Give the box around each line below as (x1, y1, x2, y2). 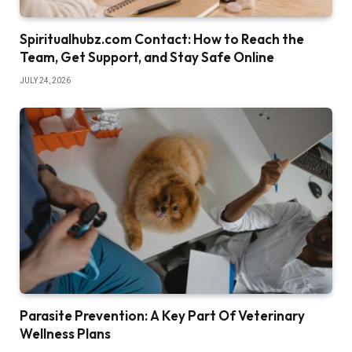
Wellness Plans (20, 325, 111, 343)
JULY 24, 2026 (20, 76, 71, 86)
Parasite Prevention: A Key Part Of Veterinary (20, 307, 305, 324)
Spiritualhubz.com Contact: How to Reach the (20, 31, 304, 48)
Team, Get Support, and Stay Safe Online (20, 49, 274, 66)
